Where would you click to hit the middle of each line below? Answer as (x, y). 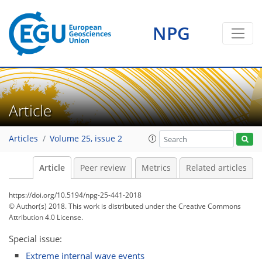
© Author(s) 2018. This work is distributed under (87, 206)
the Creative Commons (204, 206)
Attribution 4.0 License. (46, 217)
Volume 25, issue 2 (86, 139)
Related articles (216, 168)
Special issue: (35, 239)
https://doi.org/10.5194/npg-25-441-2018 (75, 195)
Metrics (156, 168)
